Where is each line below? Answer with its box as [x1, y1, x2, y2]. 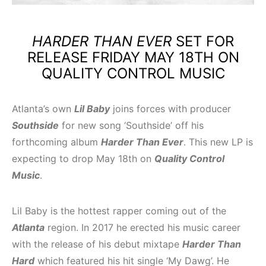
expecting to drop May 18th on [12, 153, 154, 164]
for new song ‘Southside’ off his [59, 119, 204, 131]
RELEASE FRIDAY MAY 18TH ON [27, 49, 239, 66]
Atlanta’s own [12, 103, 74, 115]
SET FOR [172, 33, 234, 50]
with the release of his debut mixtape [12, 238, 182, 250]
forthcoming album [12, 136, 101, 148]
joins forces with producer [110, 103, 231, 115]
